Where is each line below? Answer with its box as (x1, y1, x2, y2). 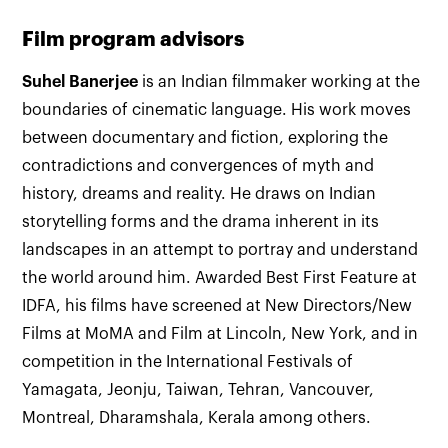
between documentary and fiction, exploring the (22, 130, 389, 146)
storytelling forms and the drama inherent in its (22, 214, 380, 230)
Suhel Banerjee (22, 74, 139, 90)
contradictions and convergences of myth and (22, 158, 375, 174)
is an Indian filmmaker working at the (138, 74, 421, 90)
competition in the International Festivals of (22, 354, 354, 370)
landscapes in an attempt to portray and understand (22, 242, 419, 258)
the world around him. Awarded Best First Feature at (22, 270, 418, 286)
